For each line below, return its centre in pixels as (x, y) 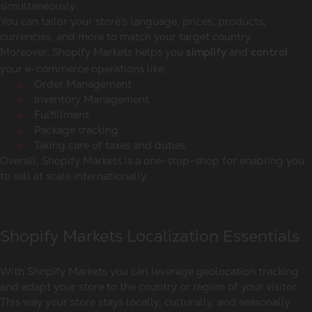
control (269, 54)
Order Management (83, 84)
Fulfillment (62, 115)
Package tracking (76, 130)
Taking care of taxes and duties (110, 146)
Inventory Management (92, 100)
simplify (206, 54)
